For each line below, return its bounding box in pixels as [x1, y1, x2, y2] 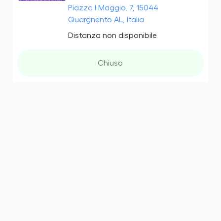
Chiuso [98, 59, 123, 67]
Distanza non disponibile [68, 31, 157, 39]
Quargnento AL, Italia [68, 15, 144, 24]
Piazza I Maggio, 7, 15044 [68, 3, 158, 12]
